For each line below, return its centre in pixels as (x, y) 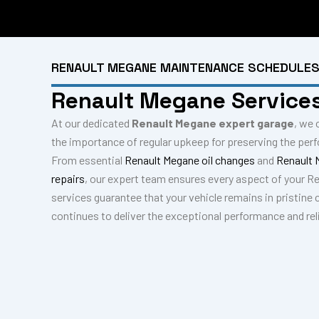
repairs (68, 178)
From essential (88, 160)
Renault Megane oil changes (190, 160)
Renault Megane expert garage (213, 123)
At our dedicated (91, 123)
